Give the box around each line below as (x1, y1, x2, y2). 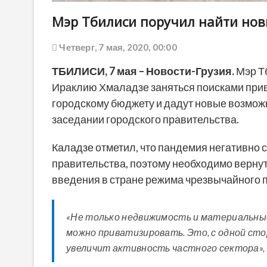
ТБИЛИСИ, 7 (52, 64, 115, 77)
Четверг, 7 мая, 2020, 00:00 (57, 41, 177, 52)
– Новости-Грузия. (139, 64, 234, 77)
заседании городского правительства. (52, 112, 239, 126)
